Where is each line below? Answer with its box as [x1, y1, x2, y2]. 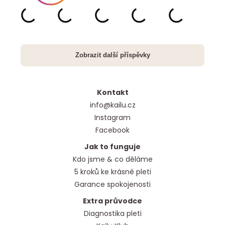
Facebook [95, 125, 130, 136]
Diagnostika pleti [83, 208, 142, 219]
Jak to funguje [84, 142, 141, 152]
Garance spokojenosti [74, 179, 151, 190]
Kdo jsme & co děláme [72, 154, 153, 165]
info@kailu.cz [89, 100, 136, 110]
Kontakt [96, 87, 129, 98]
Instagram [94, 113, 131, 123]
